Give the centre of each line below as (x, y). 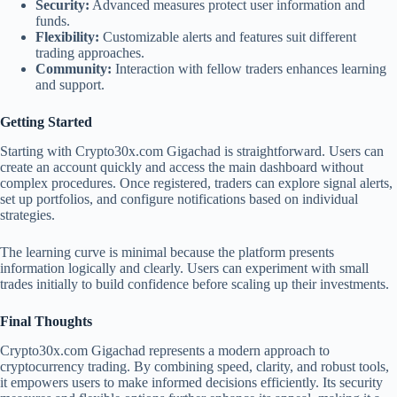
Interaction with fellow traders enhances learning (249, 69)
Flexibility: (67, 37)
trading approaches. (90, 53)
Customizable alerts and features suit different (228, 37)
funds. (53, 21)
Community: (74, 69)
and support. (70, 85)
